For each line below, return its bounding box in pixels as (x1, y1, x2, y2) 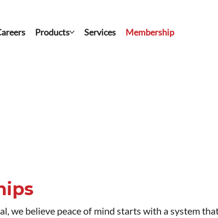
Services (84, 27, 116, 38)
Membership (126, 27, 175, 38)
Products (35, 27, 70, 38)
